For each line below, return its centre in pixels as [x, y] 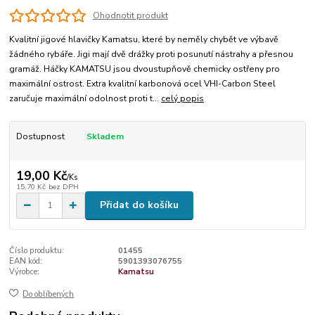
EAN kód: [26, 261]
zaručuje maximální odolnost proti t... [85, 98]
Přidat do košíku [139, 205]
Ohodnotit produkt [130, 16]
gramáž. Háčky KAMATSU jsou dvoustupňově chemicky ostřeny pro [145, 69]
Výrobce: [25, 271]
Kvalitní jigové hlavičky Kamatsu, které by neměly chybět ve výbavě [144, 39]
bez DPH [63, 186]
